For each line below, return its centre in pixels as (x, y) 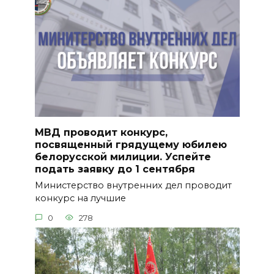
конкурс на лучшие (80, 198)
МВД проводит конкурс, (101, 133)
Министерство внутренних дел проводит (133, 186)
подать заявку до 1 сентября (115, 169)
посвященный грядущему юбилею (131, 145)
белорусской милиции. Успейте (123, 157)
